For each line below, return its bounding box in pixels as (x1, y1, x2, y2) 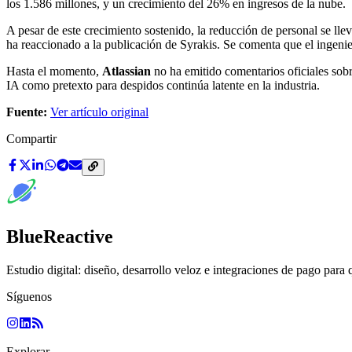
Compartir (6, 132, 57, 146)
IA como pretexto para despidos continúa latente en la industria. (6, 79, 320, 93)
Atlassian (102, 64, 151, 79)
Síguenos (6, 290, 52, 304)
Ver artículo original (50, 105, 148, 119)
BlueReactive (6, 226, 113, 247)
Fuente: (6, 105, 47, 119)
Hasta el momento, (6, 64, 102, 79)
